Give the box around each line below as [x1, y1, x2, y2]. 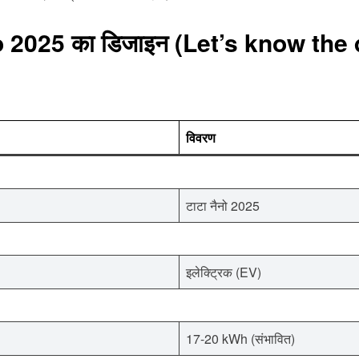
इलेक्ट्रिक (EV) [186, 262, 261, 281]
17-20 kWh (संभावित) [186, 329, 295, 348]
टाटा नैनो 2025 [186, 196, 260, 215]
